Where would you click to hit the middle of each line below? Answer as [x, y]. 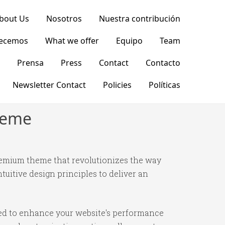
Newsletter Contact [49, 85]
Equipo [129, 41]
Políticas [164, 85]
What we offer [72, 41]
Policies [117, 85]
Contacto [163, 63]
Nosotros [64, 19]
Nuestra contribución [139, 19]
